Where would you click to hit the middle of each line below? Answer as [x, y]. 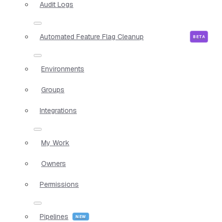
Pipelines [54, 216]
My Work [55, 142]
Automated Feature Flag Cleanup [92, 36]
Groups [53, 89]
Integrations [58, 110]
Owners [54, 163]
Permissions [59, 184]
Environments [63, 69]
